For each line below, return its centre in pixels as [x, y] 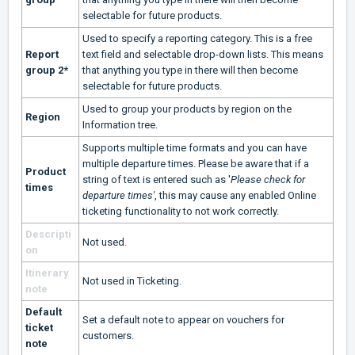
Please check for [268, 180]
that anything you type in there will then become [190, 71]
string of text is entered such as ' [157, 180]
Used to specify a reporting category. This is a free [197, 39]
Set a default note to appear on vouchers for [183, 320]
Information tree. [120, 125]
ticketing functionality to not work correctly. [181, 212]
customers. [108, 336]
